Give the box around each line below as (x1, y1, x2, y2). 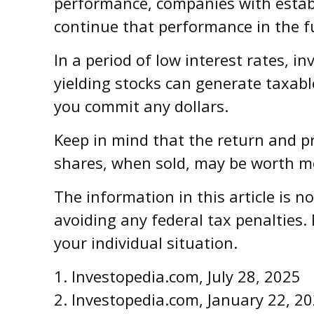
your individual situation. (53, 231, 238, 253)
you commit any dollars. (53, 95, 228, 116)
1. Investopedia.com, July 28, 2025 (53, 265, 301, 287)
